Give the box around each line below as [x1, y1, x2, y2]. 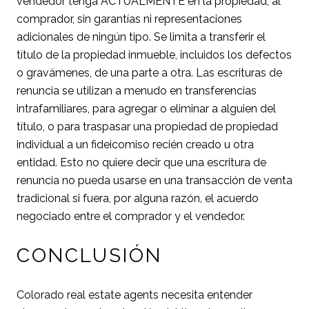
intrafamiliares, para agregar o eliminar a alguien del [17, 101, 276, 115]
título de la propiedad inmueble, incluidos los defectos [17, 48, 292, 61]
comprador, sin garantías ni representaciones [17, 12, 242, 26]
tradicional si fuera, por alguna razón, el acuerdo [17, 191, 259, 205]
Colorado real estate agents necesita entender [17, 288, 252, 302]
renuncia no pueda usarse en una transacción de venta [17, 173, 292, 187]
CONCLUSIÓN [17, 243, 162, 267]
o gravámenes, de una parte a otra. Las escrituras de [17, 66, 282, 79]
